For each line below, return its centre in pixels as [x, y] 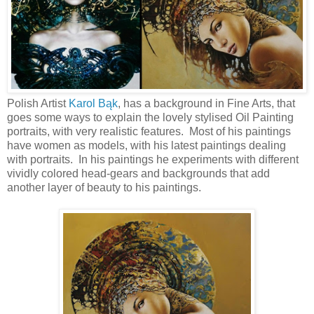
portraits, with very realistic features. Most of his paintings [149, 131]
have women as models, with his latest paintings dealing [146, 145]
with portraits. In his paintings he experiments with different [153, 159]
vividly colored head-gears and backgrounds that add [138, 173]
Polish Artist [38, 103]
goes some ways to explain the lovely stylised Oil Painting [150, 117]
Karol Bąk [93, 103]
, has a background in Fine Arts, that [206, 103]
